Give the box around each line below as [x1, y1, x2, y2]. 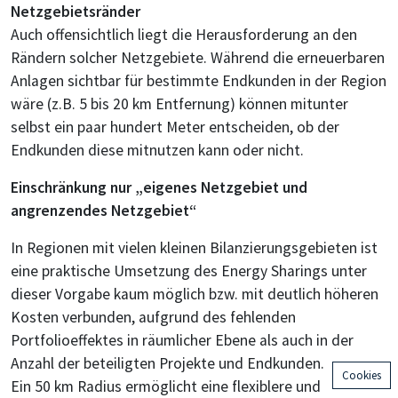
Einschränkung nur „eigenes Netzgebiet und [11, 178, 307, 198]
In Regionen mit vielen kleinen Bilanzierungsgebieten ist [11, 238, 378, 259]
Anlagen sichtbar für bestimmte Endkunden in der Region [11, 71, 386, 92]
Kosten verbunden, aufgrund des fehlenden [11, 307, 296, 328]
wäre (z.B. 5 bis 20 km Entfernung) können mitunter [11, 94, 348, 115]
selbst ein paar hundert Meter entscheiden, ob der [11, 117, 339, 138]
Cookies [342, 368, 381, 383]
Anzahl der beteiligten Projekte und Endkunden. [11, 354, 324, 374]
